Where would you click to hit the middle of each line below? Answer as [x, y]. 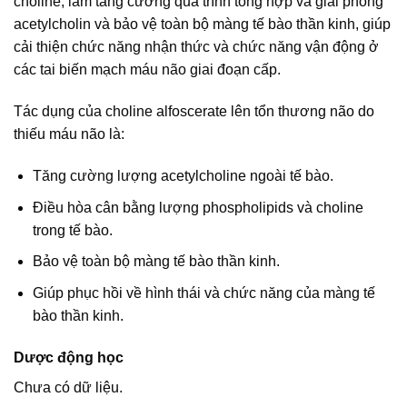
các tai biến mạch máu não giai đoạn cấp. [147, 70]
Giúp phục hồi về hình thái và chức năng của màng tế [203, 293]
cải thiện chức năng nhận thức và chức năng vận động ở [196, 47]
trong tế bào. [72, 230]
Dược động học [69, 357]
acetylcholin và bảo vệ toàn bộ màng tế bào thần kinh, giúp [202, 25]
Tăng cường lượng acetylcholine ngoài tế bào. [183, 175]
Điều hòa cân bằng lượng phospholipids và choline [198, 207]
